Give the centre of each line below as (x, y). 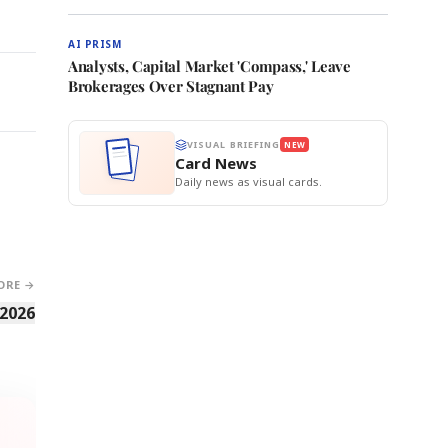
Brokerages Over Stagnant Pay (171, 86)
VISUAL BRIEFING (234, 144)
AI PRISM (94, 44)
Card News (216, 163)
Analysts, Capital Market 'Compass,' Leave (209, 66)
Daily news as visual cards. (248, 181)
